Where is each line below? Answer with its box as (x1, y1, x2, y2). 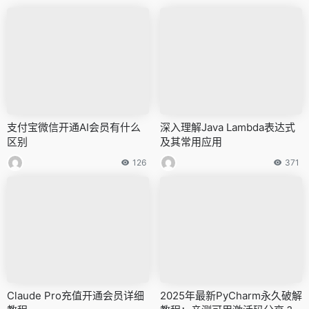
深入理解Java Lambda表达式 (160, 120, 295, 134)
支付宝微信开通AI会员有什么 (7, 120, 141, 134)
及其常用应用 (160, 134, 222, 148)
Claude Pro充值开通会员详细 (7, 289, 144, 302)
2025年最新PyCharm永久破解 (160, 289, 302, 302)
